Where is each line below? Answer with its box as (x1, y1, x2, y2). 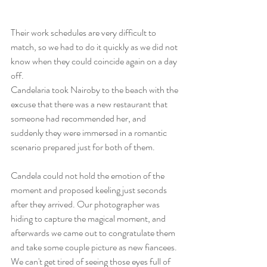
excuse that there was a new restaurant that (11, 97, 169, 111)
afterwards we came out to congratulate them (11, 225, 177, 240)
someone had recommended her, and (11, 111, 148, 125)
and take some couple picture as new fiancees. (11, 240, 179, 254)
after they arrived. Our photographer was (11, 197, 162, 211)
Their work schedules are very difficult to (11, 25, 158, 39)
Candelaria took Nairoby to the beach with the (11, 82, 180, 97)
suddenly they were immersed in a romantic (11, 125, 169, 139)
